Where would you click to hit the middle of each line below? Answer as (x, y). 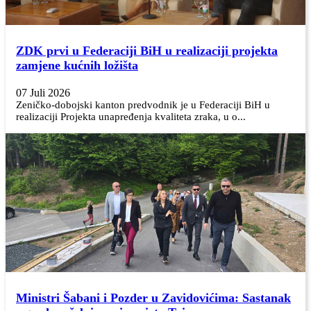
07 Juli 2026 (43, 92)
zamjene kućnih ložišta (77, 65)
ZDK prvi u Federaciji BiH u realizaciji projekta (147, 50)
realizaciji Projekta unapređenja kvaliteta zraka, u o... (131, 116)
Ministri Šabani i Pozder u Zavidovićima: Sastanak (153, 297)
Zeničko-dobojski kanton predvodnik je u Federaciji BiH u (143, 104)
